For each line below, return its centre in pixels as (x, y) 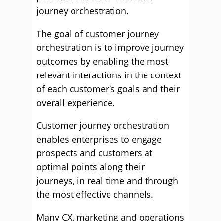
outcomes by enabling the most (102, 61)
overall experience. (76, 103)
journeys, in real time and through (107, 181)
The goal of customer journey (98, 34)
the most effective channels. (95, 194)
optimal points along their (91, 167)
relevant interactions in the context (109, 75)
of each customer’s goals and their (108, 89)
